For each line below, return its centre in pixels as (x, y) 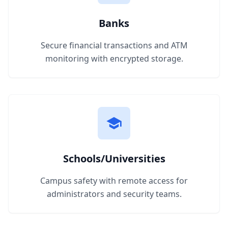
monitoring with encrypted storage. (114, 59)
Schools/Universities (114, 159)
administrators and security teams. (114, 194)
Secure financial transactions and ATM (114, 45)
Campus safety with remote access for (114, 181)
